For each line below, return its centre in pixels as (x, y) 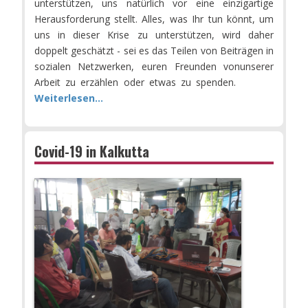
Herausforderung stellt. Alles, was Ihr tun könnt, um (154, 19)
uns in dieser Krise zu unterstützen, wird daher (154, 35)
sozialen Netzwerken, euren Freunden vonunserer (154, 67)
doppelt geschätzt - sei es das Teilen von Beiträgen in (154, 51)
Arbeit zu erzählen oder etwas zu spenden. (135, 82)
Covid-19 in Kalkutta (91, 152)
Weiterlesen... (68, 98)
